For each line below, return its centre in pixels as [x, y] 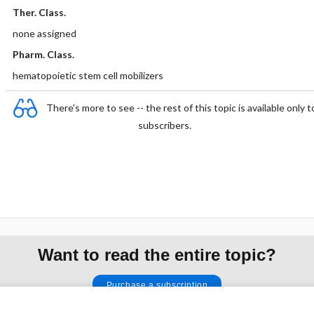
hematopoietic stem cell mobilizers [88, 75]
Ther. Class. [39, 12]
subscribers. [165, 125]
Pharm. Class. [43, 54]
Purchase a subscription [157, 285]
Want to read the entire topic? [157, 254]
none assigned [44, 33]
